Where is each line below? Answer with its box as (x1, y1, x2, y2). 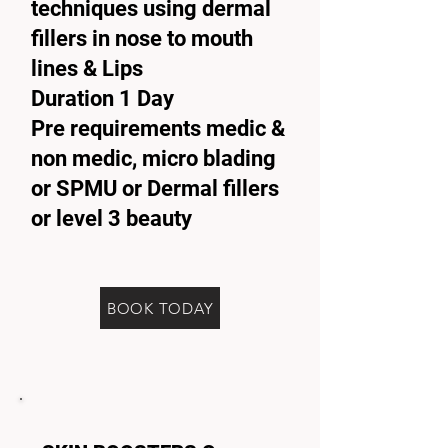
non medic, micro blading (31, 146, 276, 171)
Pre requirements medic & (31, 116, 285, 141)
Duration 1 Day (31, 86, 174, 111)
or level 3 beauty (31, 206, 192, 231)
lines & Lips (31, 56, 148, 81)
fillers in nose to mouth (31, 26, 253, 51)
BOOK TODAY (106, 298, 214, 318)
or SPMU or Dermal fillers (31, 176, 279, 201)
